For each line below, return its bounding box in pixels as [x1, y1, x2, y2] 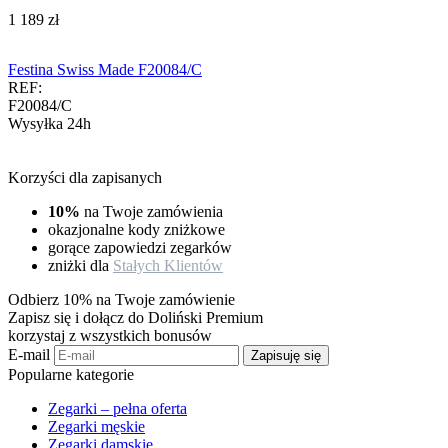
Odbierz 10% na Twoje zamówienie [8, 290, 235, 308]
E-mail [8, 345, 50, 363]
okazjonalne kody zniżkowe [48, 220, 225, 238]
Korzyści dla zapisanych [8, 168, 162, 186]
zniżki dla [48, 256, 113, 274]
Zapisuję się [251, 347, 321, 363]
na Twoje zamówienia [80, 202, 227, 220]
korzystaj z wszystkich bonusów [8, 326, 212, 344]
